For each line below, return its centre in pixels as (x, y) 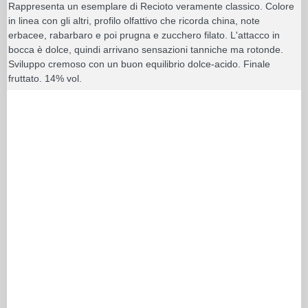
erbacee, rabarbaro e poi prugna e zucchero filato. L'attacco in (144, 35)
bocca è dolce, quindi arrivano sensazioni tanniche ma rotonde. (146, 49)
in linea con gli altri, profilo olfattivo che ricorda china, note (134, 20)
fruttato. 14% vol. (45, 78)
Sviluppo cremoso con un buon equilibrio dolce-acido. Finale (139, 64)
